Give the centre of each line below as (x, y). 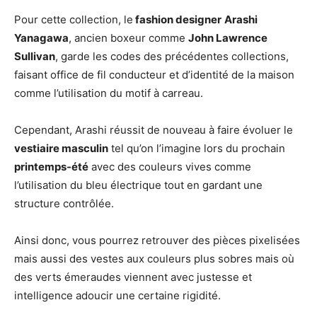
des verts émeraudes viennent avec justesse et (133, 277)
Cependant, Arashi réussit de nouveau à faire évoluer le (154, 130)
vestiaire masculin (61, 148)
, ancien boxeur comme (128, 38)
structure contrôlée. (64, 203)
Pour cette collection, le (74, 19)
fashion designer (177, 19)
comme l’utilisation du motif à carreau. (109, 93)
